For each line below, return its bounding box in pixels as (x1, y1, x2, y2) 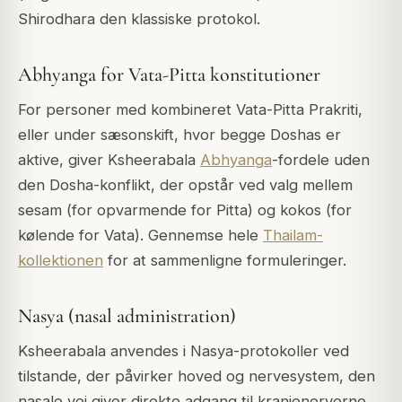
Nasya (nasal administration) (18, 303, 236, 328)
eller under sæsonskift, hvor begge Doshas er (18, 125, 341, 144)
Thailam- (263, 225, 323, 244)
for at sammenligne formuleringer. (103, 250, 346, 269)
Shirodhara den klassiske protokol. (18, 9, 260, 28)
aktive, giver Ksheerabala (18, 150, 200, 169)
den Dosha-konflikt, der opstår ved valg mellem (18, 175, 353, 194)
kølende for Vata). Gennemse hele (18, 225, 263, 244)
